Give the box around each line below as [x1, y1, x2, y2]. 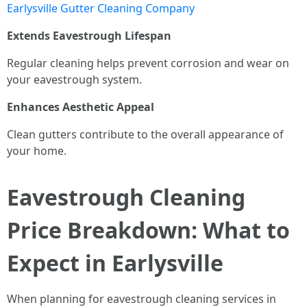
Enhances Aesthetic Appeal [7, 99, 154, 114]
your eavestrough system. [7, 72, 142, 87]
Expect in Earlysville [7, 248, 223, 278]
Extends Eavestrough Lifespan [7, 28, 171, 43]
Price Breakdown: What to [7, 215, 290, 245]
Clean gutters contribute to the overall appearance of [7, 127, 284, 142]
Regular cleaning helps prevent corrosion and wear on [7, 56, 289, 71]
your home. [7, 143, 66, 158]
